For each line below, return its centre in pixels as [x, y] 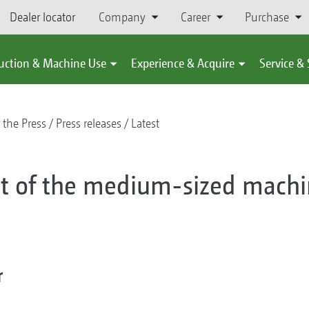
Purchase [267, 17]
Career [195, 17]
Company [122, 17]
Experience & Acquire [183, 63]
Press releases [88, 123]
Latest [145, 123]
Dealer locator [42, 17]
